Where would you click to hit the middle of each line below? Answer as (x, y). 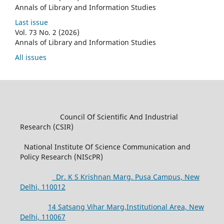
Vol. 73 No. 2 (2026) (47, 32)
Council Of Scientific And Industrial (99, 116)
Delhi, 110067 (42, 216)
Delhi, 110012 (42, 186)
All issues (31, 57)
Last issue (31, 22)
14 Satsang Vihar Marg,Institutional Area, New (126, 206)
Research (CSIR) (46, 126)
